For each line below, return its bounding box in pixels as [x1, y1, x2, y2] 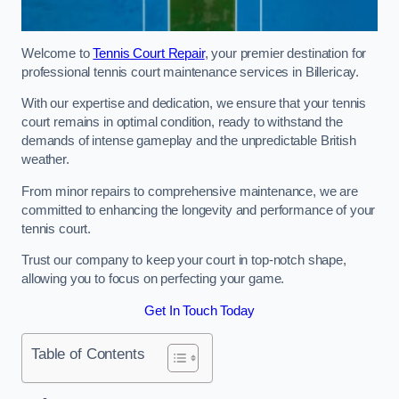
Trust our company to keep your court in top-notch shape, [21, 253, 346, 268]
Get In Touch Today [144, 303, 255, 318]
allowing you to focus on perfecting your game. [21, 272, 285, 287]
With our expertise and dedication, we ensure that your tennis [21, 96, 367, 111]
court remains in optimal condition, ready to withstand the [21, 115, 343, 130]
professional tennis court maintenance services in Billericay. [21, 64, 362, 79]
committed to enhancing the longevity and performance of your [21, 202, 376, 217]
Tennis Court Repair [93, 45, 205, 61]
